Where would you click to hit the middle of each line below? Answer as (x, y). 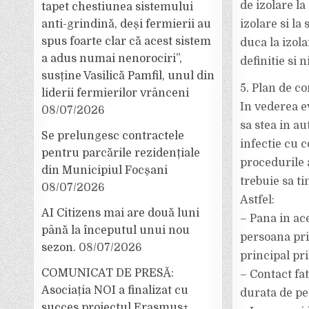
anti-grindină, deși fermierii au (127, 24)
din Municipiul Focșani (105, 170)
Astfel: (257, 200)
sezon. (59, 248)
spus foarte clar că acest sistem (127, 41)
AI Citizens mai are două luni (121, 213)
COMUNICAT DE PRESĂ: (108, 273)
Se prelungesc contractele (113, 136)
